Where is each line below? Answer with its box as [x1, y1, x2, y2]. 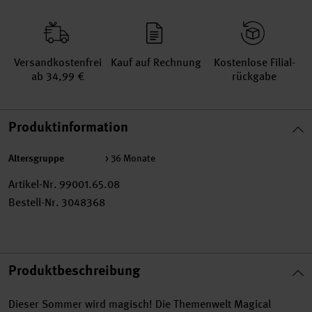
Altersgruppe [8, 151, 64, 164]
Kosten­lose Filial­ [213, 55, 295, 70]
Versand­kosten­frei [13, 55, 102, 70]
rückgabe [232, 69, 277, 84]
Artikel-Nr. [8, 177, 57, 192]
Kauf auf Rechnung [111, 55, 201, 70]
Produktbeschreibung [8, 261, 140, 279]
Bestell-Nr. [8, 195, 59, 210]
